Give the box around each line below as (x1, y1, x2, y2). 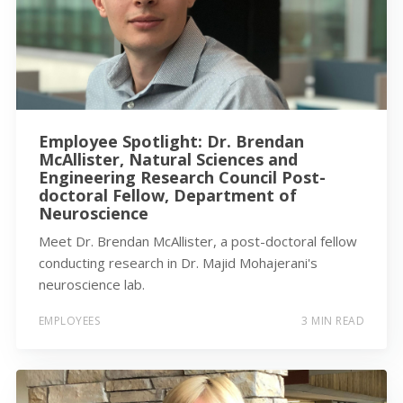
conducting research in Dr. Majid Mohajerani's (38, 253, 318, 272)
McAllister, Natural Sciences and (38, 148, 298, 170)
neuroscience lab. (38, 274, 145, 293)
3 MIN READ (301, 313, 365, 329)
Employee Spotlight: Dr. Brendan (38, 130, 304, 152)
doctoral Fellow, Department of (38, 184, 297, 206)
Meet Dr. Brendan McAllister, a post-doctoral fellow (38, 231, 357, 250)
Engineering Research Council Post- (38, 166, 326, 188)
